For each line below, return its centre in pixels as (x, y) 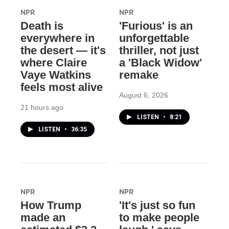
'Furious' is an (156, 26)
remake (139, 75)
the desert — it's (63, 51)
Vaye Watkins (56, 75)
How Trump (51, 205)
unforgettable (154, 38)
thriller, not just (159, 51)
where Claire (54, 63)
